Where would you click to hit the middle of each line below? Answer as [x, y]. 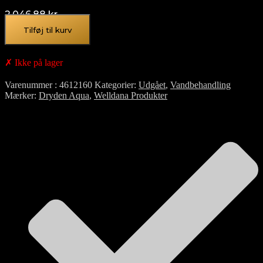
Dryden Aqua [64, 96]
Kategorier [114, 85]
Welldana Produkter [131, 96]
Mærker [19, 96]
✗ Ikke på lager [34, 63]
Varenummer [30, 85]
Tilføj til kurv [48, 30]
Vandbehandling [200, 85]
